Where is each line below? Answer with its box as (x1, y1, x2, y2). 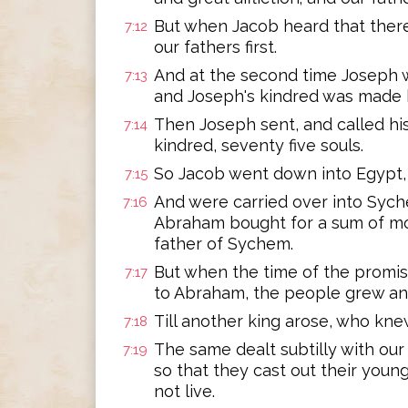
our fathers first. (154, 37, 277, 56)
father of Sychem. (154, 234, 293, 253)
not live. (154, 382, 215, 401)
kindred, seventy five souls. (154, 136, 363, 155)
